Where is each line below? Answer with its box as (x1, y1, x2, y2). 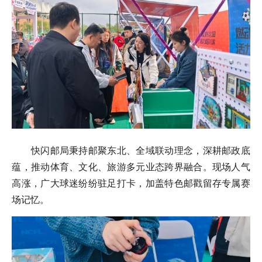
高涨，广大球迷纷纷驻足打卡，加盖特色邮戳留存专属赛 (12, 177, 250, 189)
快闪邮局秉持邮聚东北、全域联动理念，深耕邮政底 (12, 144, 250, 156)
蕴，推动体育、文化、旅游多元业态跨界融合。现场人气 (12, 160, 250, 173)
